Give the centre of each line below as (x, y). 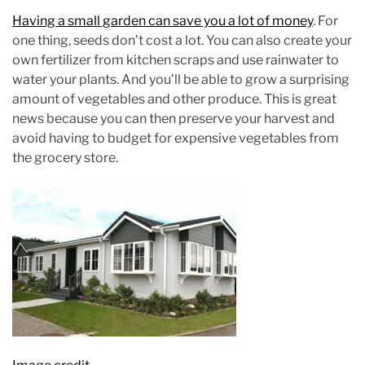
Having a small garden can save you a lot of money (163, 21)
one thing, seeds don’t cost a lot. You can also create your (182, 40)
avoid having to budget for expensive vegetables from (176, 138)
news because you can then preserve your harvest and (174, 119)
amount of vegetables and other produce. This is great (174, 99)
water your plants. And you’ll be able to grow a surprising (181, 79)
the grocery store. (65, 158)
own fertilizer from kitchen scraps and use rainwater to (176, 60)
